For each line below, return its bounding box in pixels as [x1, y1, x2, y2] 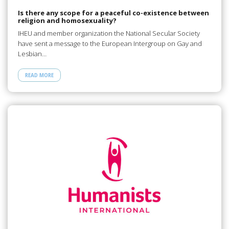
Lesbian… [17, 49, 47, 58]
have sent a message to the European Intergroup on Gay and [17, 38, 202, 48]
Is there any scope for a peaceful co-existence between [17, 8, 209, 18]
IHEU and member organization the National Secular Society [17, 28, 200, 38]
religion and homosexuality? [17, 16, 117, 26]
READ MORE [25, 72, 54, 79]
